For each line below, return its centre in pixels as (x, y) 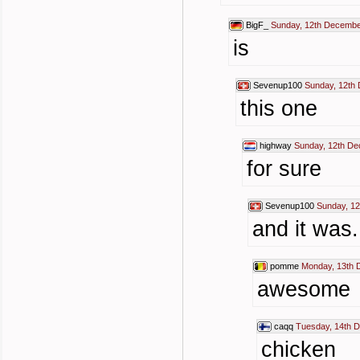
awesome (304, 289)
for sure (284, 169)
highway (276, 145)
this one (279, 108)
